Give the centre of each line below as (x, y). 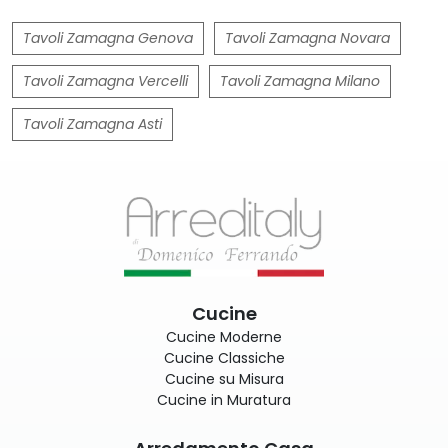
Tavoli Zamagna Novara (307, 37)
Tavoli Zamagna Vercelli (105, 80)
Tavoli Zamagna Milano (300, 80)
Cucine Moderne (224, 336)
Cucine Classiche (224, 357)
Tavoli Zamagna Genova (108, 37)
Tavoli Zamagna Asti (92, 123)
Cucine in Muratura (224, 399)
